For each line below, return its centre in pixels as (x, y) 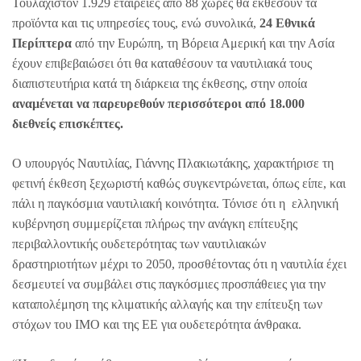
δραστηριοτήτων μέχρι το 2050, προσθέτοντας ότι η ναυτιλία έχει (179, 263)
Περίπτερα (42, 43)
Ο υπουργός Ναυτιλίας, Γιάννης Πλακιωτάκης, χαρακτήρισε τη (173, 163)
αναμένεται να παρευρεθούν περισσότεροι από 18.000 (158, 103)
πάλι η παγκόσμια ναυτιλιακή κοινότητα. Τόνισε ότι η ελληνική (175, 203)
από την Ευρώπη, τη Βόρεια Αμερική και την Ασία (203, 43)
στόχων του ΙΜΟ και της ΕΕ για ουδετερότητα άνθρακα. (157, 324)
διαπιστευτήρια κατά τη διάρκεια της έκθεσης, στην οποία (160, 83)
